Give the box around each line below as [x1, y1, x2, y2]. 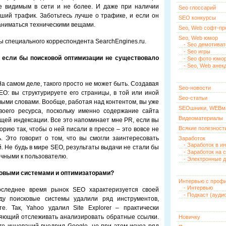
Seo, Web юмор [179, 35, 218, 41]
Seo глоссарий [179, 5, 216, 11]
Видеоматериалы [179, 115, 223, 121]
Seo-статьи [179, 95, 207, 101]
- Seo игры [184, 48, 210, 54]
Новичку [179, 214, 200, 220]
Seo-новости [179, 85, 211, 91]
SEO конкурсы [179, 15, 216, 21]
